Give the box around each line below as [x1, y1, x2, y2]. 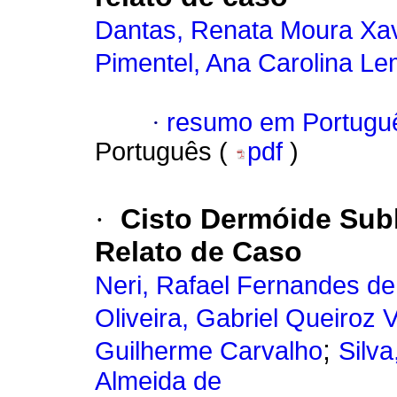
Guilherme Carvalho [95, 337, 323, 366]
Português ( [95, 137, 235, 167]
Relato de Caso [95, 236, 302, 269]
